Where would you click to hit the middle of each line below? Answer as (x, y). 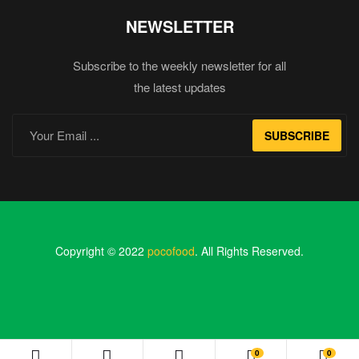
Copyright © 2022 (101, 250)
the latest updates (179, 87)
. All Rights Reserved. (249, 250)
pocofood (171, 250)
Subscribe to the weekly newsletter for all (179, 65)
